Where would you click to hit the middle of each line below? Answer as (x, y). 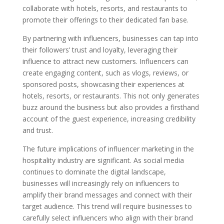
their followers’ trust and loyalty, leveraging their (100, 49)
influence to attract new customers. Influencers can (105, 61)
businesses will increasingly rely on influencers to (101, 183)
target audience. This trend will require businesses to (107, 206)
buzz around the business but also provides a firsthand (110, 107)
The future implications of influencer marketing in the (108, 148)
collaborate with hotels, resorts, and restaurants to (105, 8)
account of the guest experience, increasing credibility (109, 118)
